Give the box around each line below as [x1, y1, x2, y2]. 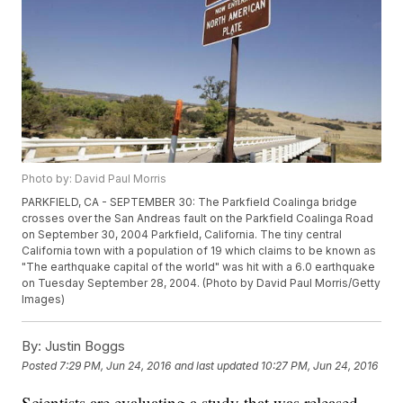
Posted [22, 358, 60, 372]
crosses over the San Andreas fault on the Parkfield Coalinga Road [22, 211, 374, 226]
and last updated [175, 358, 259, 372]
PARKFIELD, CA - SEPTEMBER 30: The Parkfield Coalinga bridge [22, 195, 358, 210]
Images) [22, 292, 66, 307]
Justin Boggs [41, 337, 126, 355]
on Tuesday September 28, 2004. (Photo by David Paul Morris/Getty [22, 276, 381, 291]
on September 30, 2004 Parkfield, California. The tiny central [22, 228, 343, 242]
